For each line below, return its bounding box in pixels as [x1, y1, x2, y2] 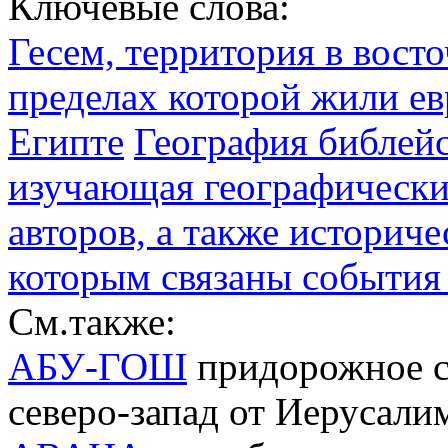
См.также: [8, 299, 176, 343]
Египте [8, 119, 124, 163]
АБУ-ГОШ [8, 344, 187, 388]
